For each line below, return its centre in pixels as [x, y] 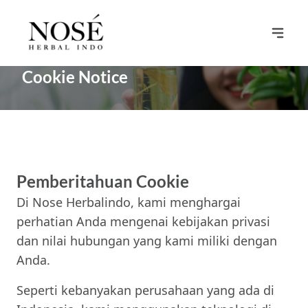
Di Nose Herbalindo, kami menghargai [129, 202]
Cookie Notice [75, 77]
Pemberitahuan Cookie [103, 181]
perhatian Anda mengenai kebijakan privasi [143, 221]
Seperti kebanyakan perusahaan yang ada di [145, 290]
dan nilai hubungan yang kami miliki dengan [147, 241]
